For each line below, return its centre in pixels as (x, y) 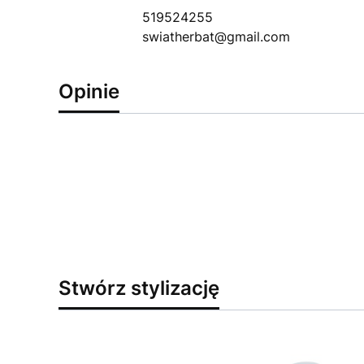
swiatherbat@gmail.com (216, 36)
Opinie (89, 91)
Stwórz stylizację (139, 288)
